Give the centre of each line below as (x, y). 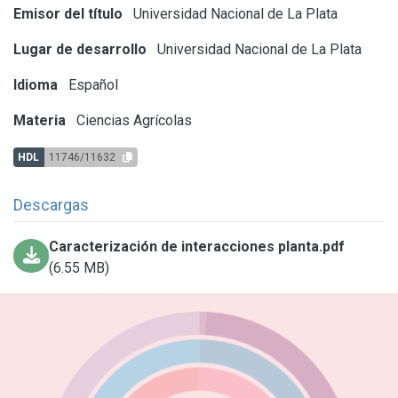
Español (92, 84)
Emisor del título (68, 13)
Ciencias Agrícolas (132, 120)
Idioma (36, 84)
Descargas (51, 204)
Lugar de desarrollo (80, 49)
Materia (40, 120)
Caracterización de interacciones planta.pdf (197, 246)
